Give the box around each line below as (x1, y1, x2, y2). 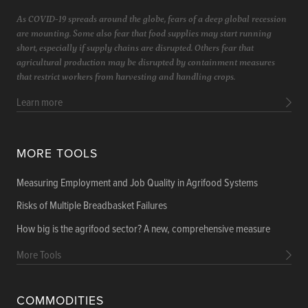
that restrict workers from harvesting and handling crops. (16, 69, 235, 82)
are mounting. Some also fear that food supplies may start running (16, 26, 272, 39)
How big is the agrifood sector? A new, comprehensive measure (16, 222, 270, 237)
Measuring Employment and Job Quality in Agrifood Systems (16, 175, 258, 190)
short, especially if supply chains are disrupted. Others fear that (16, 41, 254, 54)
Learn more (16, 95, 63, 110)
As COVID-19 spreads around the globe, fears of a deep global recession (16, 12, 287, 25)
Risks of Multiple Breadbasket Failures (16, 199, 167, 214)
